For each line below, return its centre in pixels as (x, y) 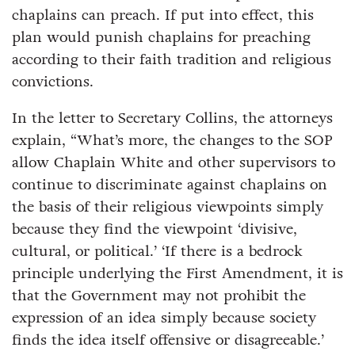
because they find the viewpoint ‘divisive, (155, 229)
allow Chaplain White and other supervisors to (174, 162)
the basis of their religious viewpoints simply (168, 206)
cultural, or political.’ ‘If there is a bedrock (157, 251)
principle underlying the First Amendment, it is (177, 273)
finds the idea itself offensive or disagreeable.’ (168, 340)
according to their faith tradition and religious (172, 59)
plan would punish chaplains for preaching (161, 37)
